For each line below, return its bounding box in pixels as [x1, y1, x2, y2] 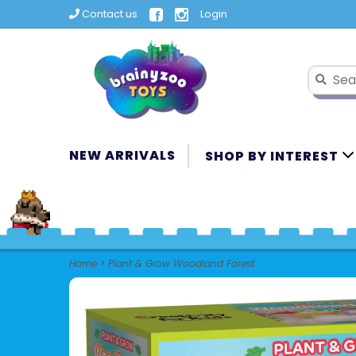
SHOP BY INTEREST [205, 147, 342, 165]
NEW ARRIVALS [69, 146, 176, 164]
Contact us [79, 6, 137, 21]
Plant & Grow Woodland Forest [108, 257, 254, 270]
